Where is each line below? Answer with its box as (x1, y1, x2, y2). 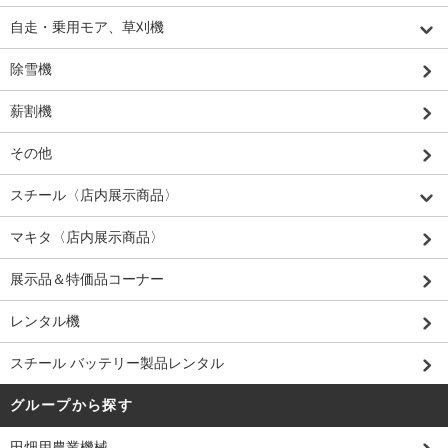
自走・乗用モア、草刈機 (10, 19, 164, 36)
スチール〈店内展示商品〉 (10, 187, 178, 204)
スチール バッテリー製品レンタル (10, 355, 224, 372)
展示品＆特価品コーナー (10, 271, 164, 288)
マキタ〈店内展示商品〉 (10, 229, 164, 246)
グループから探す (10, 397, 134, 414)
